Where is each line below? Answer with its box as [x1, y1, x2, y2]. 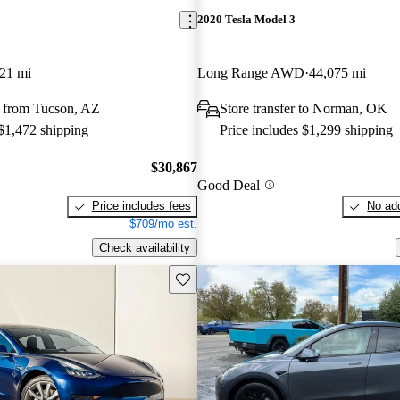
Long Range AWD [196, 64, 304, 80]
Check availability [98, 240, 190, 254]
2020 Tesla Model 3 [196, 12, 296, 27]
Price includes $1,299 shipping [219, 121, 393, 137]
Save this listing [174, 271, 258, 285]
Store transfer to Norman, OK [219, 100, 387, 116]
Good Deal [196, 177, 260, 193]
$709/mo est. [129, 217, 197, 231]
